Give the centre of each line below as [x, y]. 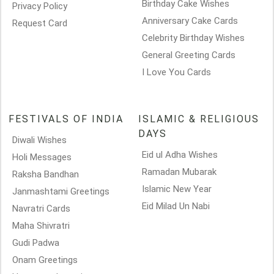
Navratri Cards [41, 209]
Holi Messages [42, 157]
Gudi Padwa [36, 243]
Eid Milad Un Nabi [176, 206]
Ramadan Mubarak [179, 172]
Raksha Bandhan [46, 174]
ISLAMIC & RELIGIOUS [199, 119]
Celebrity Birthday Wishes [193, 38]
